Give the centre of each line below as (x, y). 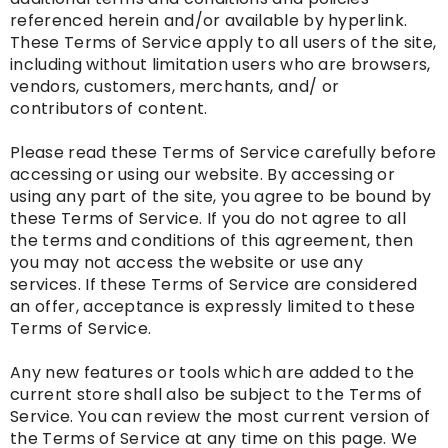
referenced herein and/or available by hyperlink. (209, 21)
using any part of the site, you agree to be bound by (221, 197)
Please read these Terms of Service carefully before (223, 153)
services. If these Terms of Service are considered (214, 285)
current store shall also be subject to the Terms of (216, 395)
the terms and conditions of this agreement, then (212, 241)
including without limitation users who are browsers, (220, 65)
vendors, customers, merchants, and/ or (175, 87)
